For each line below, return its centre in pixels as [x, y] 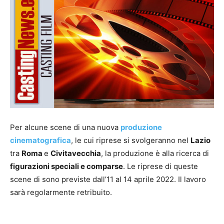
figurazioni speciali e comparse [66, 166]
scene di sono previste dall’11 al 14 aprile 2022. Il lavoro [108, 179]
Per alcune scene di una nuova [65, 127]
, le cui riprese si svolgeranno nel [131, 140]
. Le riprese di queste [160, 166]
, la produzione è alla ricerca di [155, 153]
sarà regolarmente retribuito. [61, 192]
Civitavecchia [76, 153]
